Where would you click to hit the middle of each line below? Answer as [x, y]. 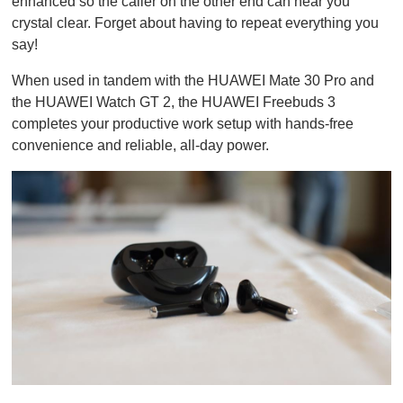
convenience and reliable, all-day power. [142, 146]
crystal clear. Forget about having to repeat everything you [195, 23]
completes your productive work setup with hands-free [183, 124]
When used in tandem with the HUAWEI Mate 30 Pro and [193, 81]
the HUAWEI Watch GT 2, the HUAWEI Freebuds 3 [174, 103]
